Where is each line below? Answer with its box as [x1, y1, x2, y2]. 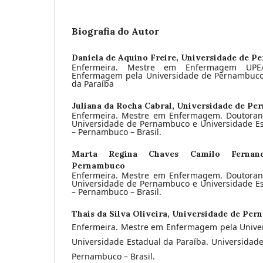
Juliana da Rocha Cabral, [72, 100, 177, 111]
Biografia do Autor [72, 25, 159, 37]
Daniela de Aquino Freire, [72, 52, 181, 63]
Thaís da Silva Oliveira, [72, 208, 172, 219]
